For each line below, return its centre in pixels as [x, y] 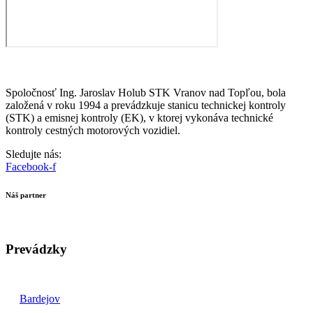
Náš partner [26, 195]
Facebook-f [31, 166]
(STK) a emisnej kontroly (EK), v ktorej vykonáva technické [139, 117]
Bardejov [40, 299]
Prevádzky [36, 249]
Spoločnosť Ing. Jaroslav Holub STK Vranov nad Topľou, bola [146, 92]
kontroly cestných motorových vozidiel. [94, 130]
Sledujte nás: [34, 154]
